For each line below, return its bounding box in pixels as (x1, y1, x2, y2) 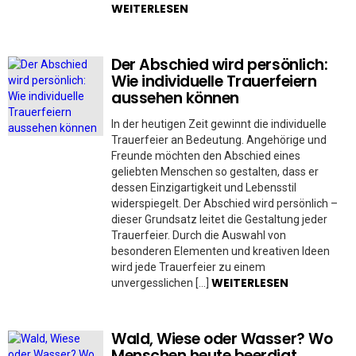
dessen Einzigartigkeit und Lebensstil (111, 181, 296, 194)
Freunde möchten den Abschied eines (111, 149, 300, 162)
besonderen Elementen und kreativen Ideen (111, 245, 330, 257)
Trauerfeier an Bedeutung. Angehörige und (111, 133, 327, 146)
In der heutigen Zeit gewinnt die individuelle (111, 118, 327, 130)
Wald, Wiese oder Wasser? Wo (111, 328, 333, 350)
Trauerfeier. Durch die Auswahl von (111, 229, 286, 242)
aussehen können (111, 87, 239, 109)
